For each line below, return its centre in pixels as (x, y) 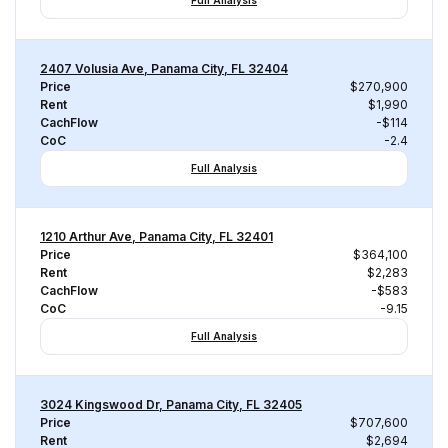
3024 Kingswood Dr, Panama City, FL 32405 (171, 404)
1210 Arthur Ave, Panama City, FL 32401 (156, 236)
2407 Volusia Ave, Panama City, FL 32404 (164, 68)
